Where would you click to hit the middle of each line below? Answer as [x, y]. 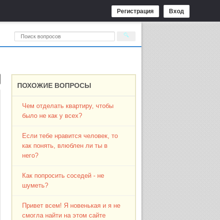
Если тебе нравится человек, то [70, 136]
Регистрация [135, 11]
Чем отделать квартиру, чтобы [68, 106]
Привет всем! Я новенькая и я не [71, 206]
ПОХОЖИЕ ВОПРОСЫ [55, 85]
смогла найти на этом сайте [64, 215]
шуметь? [35, 185]
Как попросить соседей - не [63, 176]
